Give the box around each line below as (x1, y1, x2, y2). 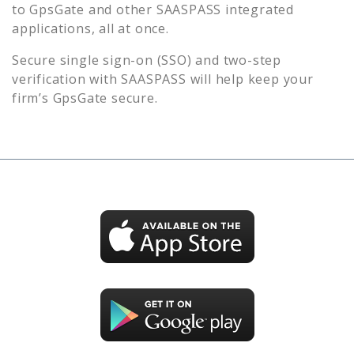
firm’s (12, 88, 53, 107)
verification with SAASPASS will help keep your (12, 70, 314, 88)
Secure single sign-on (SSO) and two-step (12, 51, 281, 69)
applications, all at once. (12, 19, 169, 37)
